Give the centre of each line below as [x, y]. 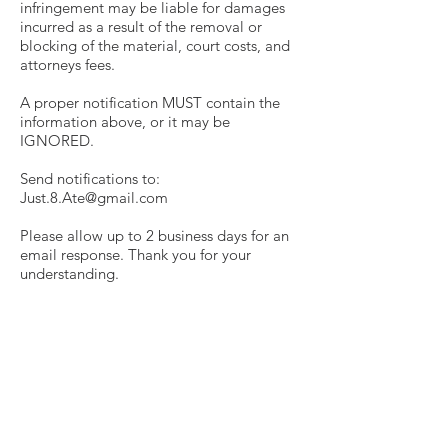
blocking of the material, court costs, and [155, 45]
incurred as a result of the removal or [141, 26]
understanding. [69, 273]
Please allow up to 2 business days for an [154, 235]
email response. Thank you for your [135, 254]
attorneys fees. [67, 64]
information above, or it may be [125, 121]
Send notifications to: [90, 178]
